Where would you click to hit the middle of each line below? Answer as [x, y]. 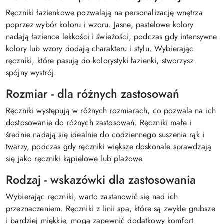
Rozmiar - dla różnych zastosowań [93, 94]
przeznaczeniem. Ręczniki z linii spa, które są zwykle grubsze [111, 209]
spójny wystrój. [31, 73]
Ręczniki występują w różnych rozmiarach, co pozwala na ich [111, 111]
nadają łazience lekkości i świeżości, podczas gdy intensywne [112, 37]
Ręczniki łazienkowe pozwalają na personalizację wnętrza [104, 13]
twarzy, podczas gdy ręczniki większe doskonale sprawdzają [109, 147]
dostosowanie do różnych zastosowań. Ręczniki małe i [99, 123]
